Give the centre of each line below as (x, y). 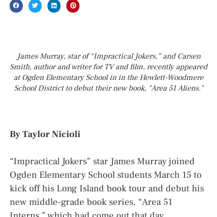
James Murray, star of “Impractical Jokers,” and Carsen (108, 56)
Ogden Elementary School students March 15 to (106, 175)
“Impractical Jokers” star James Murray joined (102, 162)
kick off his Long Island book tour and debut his (107, 189)
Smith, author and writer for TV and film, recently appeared (108, 67)
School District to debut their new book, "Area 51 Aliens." (108, 88)
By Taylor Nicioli (45, 134)
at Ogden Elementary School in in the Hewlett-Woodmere (108, 77)
